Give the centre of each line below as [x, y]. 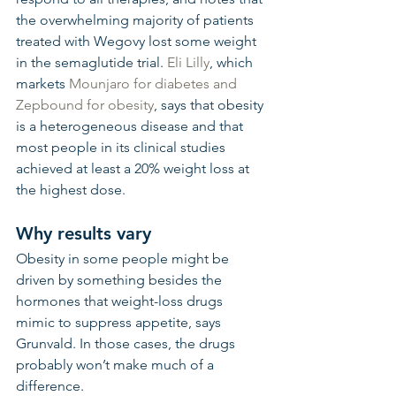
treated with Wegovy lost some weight [138, 41]
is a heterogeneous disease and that [131, 126]
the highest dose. [71, 190]
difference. [50, 386]
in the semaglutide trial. [91, 62]
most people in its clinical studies [122, 147]
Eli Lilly [188, 62]
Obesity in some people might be [124, 259]
